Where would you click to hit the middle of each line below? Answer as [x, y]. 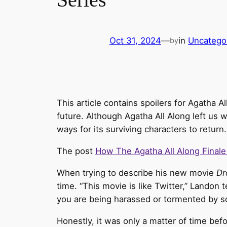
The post [76, 151]
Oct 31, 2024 [135, 40]
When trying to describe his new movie [137, 173]
